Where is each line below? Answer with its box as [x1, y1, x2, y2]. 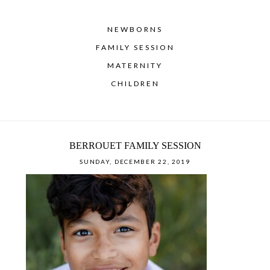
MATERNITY [107, 61, 163, 71]
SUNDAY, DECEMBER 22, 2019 [80, 158, 190, 166]
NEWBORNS [107, 25, 163, 34]
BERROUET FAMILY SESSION [69, 140, 201, 151]
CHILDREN [110, 79, 160, 89]
